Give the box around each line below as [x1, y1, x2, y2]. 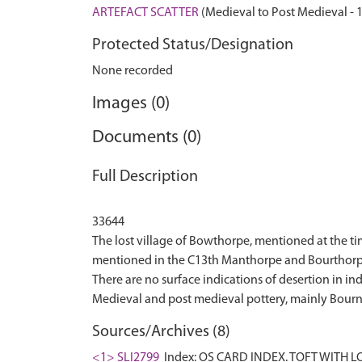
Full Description [92, 169, 198, 185]
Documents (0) [92, 128, 201, 147]
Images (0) [92, 95, 170, 113]
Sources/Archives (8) [92, 324, 230, 340]
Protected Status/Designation [92, 37, 293, 53]
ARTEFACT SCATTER [92, 6, 199, 19]
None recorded [92, 65, 173, 78]
